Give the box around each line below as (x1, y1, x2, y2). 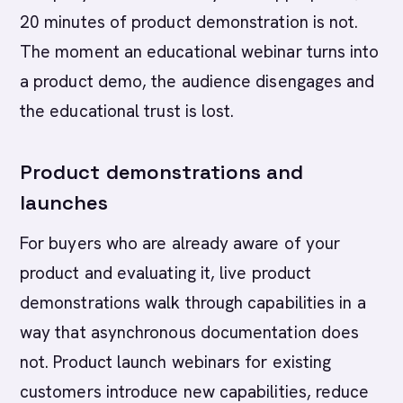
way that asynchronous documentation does (20, 321, 360, 344)
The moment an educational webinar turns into (20, 40, 380, 63)
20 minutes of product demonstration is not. (20, 11, 359, 33)
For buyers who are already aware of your (20, 232, 341, 255)
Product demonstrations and (20, 159, 304, 184)
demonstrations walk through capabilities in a (20, 291, 366, 314)
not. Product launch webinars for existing (20, 351, 332, 373)
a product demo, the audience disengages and (20, 70, 375, 93)
